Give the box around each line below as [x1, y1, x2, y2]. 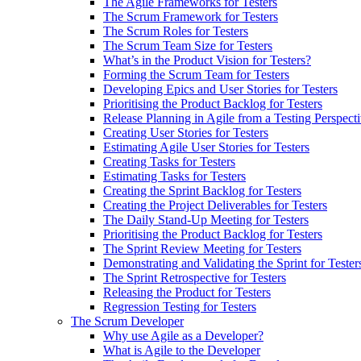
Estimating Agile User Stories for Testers [103, 140, 309, 154]
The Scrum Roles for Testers [103, 24, 248, 38]
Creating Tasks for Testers [103, 155, 235, 168]
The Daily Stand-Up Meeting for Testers [103, 213, 309, 226]
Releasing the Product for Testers [103, 285, 271, 299]
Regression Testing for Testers [103, 300, 256, 313]
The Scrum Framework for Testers [103, 10, 278, 23]
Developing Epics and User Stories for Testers [103, 82, 338, 96]
